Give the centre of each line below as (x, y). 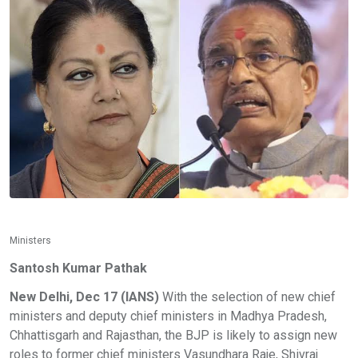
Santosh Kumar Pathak (78, 268)
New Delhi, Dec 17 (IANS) (84, 296)
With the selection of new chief (247, 296)
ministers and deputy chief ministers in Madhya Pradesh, (168, 316)
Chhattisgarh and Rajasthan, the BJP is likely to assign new (173, 335)
